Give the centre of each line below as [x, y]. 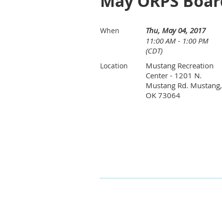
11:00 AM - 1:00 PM [177, 41]
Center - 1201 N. [174, 75]
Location [114, 66]
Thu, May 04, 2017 [176, 30]
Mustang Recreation [180, 65]
